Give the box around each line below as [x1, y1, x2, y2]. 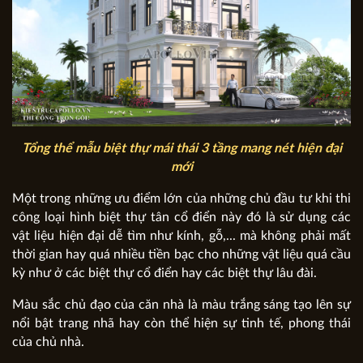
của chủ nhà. [12, 335, 84, 349]
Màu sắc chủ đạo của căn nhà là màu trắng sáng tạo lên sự [12, 298, 351, 312]
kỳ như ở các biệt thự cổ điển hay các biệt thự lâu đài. [12, 267, 317, 280]
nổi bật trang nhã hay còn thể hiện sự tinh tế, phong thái [12, 317, 351, 331]
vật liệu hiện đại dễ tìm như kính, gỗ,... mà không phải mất [12, 229, 351, 243]
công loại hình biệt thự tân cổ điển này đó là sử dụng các [12, 211, 351, 224]
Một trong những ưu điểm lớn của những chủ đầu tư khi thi [12, 192, 351, 206]
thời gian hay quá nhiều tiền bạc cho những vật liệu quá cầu [12, 248, 351, 262]
